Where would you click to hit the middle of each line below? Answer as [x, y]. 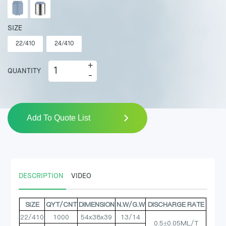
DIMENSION [96, 205]
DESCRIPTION [41, 176]
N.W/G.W [130, 205]
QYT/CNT [61, 205]
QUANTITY [24, 71]
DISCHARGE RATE [176, 205]
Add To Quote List [58, 118]
